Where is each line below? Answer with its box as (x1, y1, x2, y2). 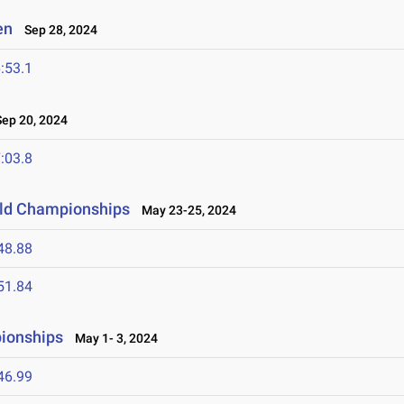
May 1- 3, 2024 (67, 331, 159, 345)
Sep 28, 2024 (16, 23, 98, 37)
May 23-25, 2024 (133, 203, 237, 217)
